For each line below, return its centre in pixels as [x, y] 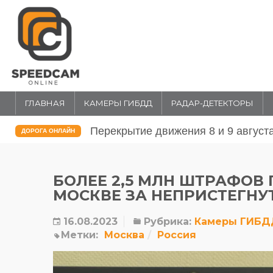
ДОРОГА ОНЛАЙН [48, 131]
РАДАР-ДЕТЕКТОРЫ [212, 103]
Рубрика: [166, 222]
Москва [124, 235]
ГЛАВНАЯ [45, 103]
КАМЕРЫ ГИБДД [118, 103]
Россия [177, 235]
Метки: [80, 235]
